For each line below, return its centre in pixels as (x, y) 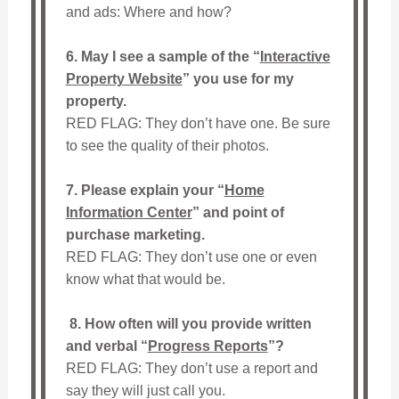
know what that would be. (145, 280)
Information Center (129, 213)
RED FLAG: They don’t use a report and (191, 369)
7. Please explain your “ (145, 191)
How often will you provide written (198, 324)
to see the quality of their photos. (167, 146)
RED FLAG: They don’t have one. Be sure (198, 124)
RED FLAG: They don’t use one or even (191, 257)
